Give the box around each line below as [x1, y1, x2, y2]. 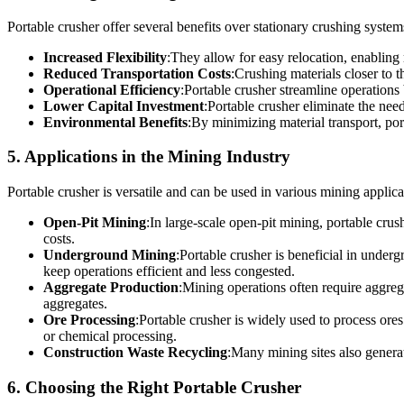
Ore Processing [43, 312, 135, 328]
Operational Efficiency [43, 81, 180, 97]
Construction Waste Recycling [43, 344, 227, 361]
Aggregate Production [43, 280, 179, 296]
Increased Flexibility [43, 49, 167, 65]
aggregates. [43, 296, 107, 312]
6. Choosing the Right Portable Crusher [7, 377, 301, 397]
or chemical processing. [43, 328, 177, 344]
